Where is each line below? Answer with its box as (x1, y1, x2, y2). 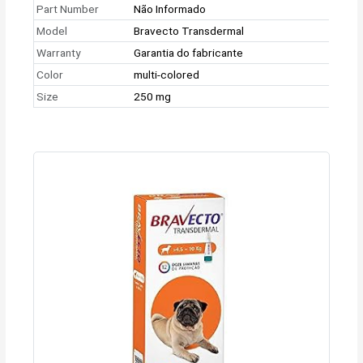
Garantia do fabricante (134, 45, 244, 59)
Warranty (36, 45, 81, 59)
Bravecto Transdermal (134, 23, 245, 37)
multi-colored (134, 67, 200, 81)
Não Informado (134, 2, 207, 15)
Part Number (36, 2, 100, 15)
